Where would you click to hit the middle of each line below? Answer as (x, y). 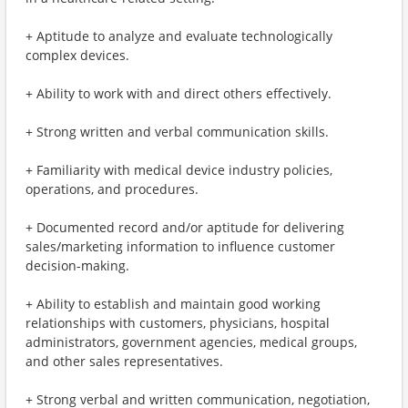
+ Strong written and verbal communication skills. (177, 132)
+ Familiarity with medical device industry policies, (179, 170)
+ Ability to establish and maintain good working (173, 304)
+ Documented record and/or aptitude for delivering (185, 227)
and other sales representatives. (124, 361)
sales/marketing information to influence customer (180, 246)
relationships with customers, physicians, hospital (178, 323)
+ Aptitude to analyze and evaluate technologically (179, 36)
